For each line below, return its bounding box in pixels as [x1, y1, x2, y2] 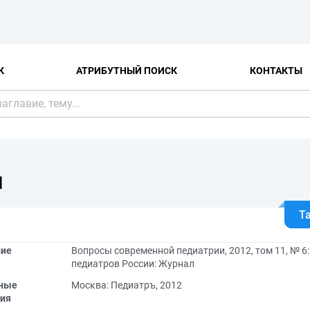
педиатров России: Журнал [71, 258, 194, 269]
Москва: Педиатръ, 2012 [71, 280, 182, 291]
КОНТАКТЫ [249, 64, 302, 76]
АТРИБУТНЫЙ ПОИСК [76, 64, 178, 76]
